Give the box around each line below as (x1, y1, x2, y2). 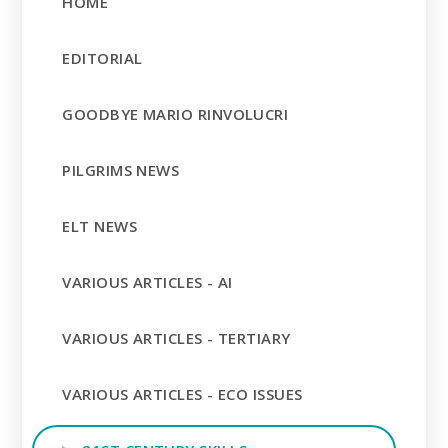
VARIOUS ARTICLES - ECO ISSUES (62, 383, 303, 404)
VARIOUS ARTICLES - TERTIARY (62, 327, 291, 348)
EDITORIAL (62, 47, 143, 68)
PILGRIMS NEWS (62, 159, 180, 180)
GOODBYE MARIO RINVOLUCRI (62, 103, 289, 124)
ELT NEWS (62, 215, 138, 236)
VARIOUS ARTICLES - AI (62, 271, 233, 292)
